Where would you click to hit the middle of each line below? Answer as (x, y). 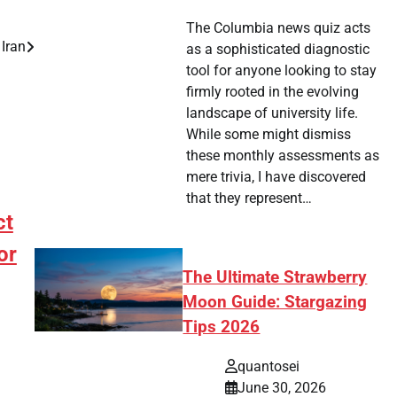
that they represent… (249, 198)
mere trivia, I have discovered (276, 177)
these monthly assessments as (282, 156)
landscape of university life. (272, 113)
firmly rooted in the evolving (272, 92)
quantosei (269, 366)
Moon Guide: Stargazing (275, 303)
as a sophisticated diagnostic (277, 50)
